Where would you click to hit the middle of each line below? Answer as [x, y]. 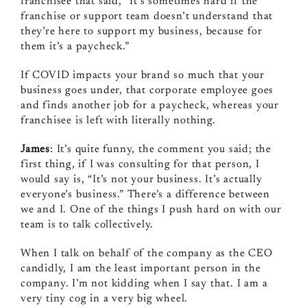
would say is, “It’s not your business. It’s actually [141, 179]
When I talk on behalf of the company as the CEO [146, 253]
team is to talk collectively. [87, 224]
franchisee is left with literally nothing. [118, 120]
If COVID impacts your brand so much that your [142, 75]
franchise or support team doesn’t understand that [147, 16]
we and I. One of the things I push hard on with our [151, 209]
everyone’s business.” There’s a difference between [145, 194]
